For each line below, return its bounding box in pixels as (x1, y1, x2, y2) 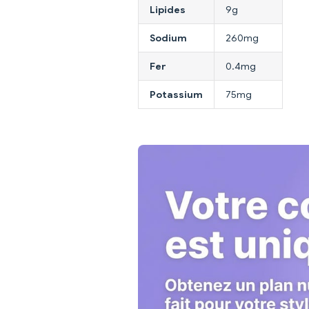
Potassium (150, 88, 203, 101)
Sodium (150, 32, 187, 45)
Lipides (150, 3, 186, 17)
